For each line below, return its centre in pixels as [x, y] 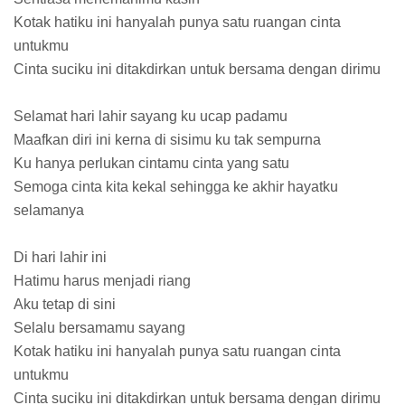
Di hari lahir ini [60, 258]
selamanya [49, 211]
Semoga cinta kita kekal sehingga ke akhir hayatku [176, 187]
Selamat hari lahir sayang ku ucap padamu [151, 117]
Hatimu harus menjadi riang [102, 281]
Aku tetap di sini [65, 305]
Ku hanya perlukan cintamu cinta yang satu [151, 164]
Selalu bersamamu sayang [99, 328]
